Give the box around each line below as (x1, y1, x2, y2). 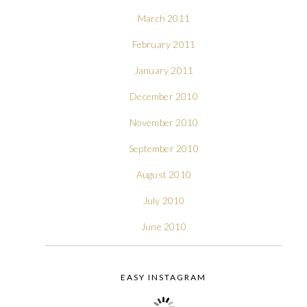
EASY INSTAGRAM (121, 271, 207, 282)
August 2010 (136, 168, 192, 180)
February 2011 (132, 38, 196, 50)
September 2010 (129, 142, 199, 154)
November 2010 (129, 116, 199, 128)
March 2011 (137, 12, 190, 24)
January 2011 (134, 64, 194, 76)
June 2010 (141, 220, 186, 232)
